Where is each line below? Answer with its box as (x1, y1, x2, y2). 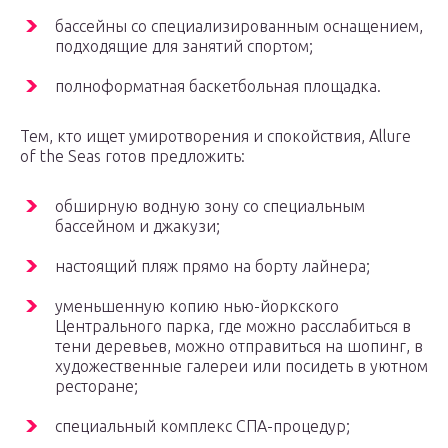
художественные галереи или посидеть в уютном (55, 357, 428, 376)
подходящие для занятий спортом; (55, 37, 313, 56)
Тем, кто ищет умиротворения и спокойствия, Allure (20, 127, 411, 146)
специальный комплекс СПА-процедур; (55, 417, 350, 436)
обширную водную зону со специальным (55, 197, 365, 216)
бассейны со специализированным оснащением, (55, 17, 423, 36)
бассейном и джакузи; (55, 217, 220, 236)
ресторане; (55, 377, 138, 396)
